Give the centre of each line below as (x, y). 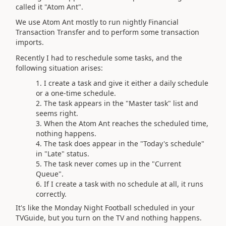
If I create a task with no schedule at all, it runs (124, 184)
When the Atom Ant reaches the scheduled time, (126, 123)
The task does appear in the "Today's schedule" (124, 144)
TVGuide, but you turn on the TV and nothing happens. (109, 218)
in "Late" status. (63, 154)
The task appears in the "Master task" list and (121, 103)
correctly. (51, 194)
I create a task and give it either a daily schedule (126, 83)
